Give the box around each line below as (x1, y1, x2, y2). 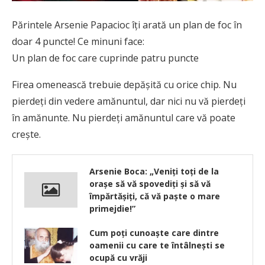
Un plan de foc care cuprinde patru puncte (12, 51, 199, 65)
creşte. (12, 128, 41, 141)
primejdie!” (89, 203, 135, 215)
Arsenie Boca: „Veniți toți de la (89, 166, 219, 177)
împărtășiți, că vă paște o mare (89, 190, 220, 202)
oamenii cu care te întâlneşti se (89, 240, 225, 251)
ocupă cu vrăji (89, 252, 147, 264)
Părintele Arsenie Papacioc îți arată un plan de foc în (12, 18, 242, 32)
